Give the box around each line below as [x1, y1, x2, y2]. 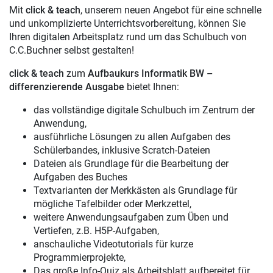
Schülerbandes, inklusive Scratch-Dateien [34, 144, 210, 156]
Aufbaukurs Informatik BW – [88, 68, 213, 79]
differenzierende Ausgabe [9, 81, 124, 93]
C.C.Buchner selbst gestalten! [9, 44, 134, 56]
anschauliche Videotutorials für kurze [34, 238, 193, 250]
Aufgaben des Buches [34, 171, 127, 183]
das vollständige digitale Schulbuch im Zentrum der [34, 104, 255, 116]
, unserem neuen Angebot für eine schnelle [80, 4, 261, 16]
